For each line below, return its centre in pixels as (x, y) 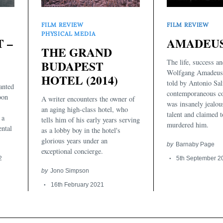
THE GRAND (77, 52)
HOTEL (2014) (80, 80)
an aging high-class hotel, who (85, 110)
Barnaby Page (195, 144)
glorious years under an (74, 141)
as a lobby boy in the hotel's (81, 130)
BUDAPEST (72, 66)
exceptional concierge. (72, 151)
